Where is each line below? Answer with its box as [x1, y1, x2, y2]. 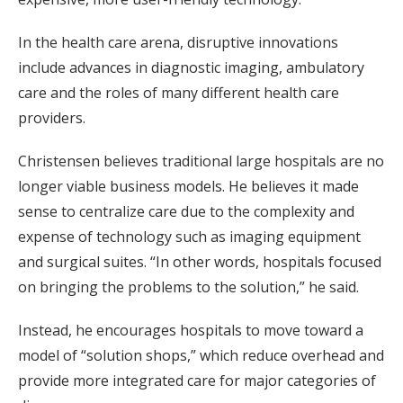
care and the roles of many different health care [18, 83, 339, 103]
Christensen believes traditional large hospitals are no [18, 151, 384, 172]
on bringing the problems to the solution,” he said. [18, 277, 359, 298]
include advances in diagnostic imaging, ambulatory [18, 58, 364, 78]
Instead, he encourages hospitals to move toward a [18, 320, 363, 341]
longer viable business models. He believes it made [18, 176, 359, 197]
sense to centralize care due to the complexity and [18, 201, 354, 222]
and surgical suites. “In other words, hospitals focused [18, 252, 381, 273]
